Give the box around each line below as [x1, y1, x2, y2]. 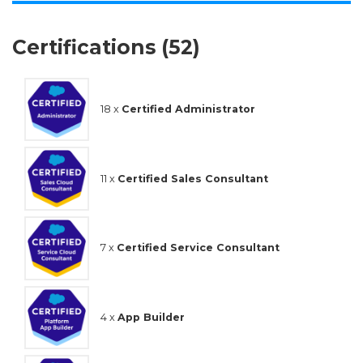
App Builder [117, 311, 185, 323]
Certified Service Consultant [117, 241, 280, 254]
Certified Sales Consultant [117, 172, 268, 185]
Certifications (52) [12, 34, 200, 59]
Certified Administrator [122, 103, 255, 116]
